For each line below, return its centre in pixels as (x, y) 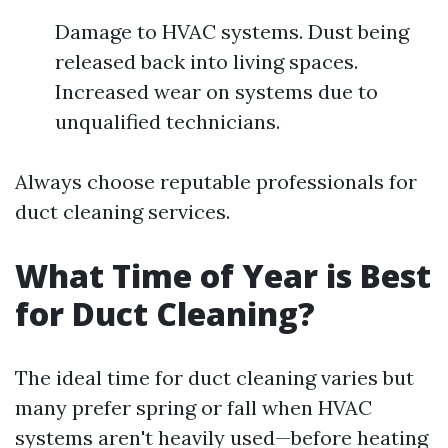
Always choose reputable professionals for (216, 182)
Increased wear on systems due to (216, 92)
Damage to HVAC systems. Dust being (232, 32)
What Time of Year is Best (223, 276)
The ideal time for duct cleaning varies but (214, 378)
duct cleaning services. (122, 212)
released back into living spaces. (206, 62)
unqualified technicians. (167, 122)
